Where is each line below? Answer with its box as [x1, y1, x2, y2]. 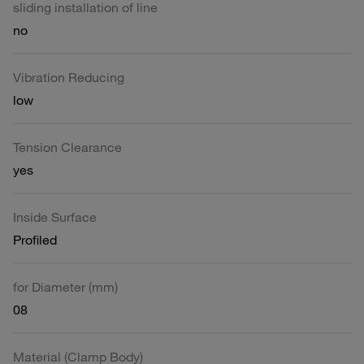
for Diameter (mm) [13, 278, 118, 295]
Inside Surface [13, 208, 97, 225]
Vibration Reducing [13, 68, 124, 85]
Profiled [13, 231, 57, 248]
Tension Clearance [13, 138, 122, 155]
